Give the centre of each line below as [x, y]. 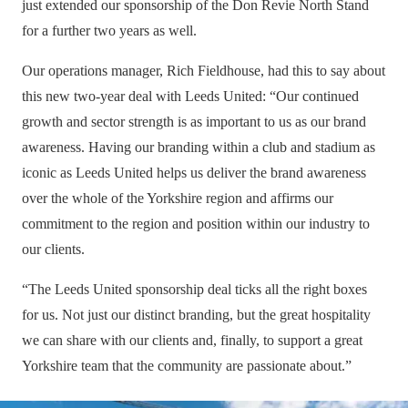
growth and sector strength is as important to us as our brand [194, 122]
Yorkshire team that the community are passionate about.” [187, 366]
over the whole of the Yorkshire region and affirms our [178, 199]
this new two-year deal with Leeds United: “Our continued [190, 97]
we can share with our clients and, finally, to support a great [192, 341]
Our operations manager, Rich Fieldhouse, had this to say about [204, 71]
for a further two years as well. [109, 31]
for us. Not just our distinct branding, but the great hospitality [196, 315]
